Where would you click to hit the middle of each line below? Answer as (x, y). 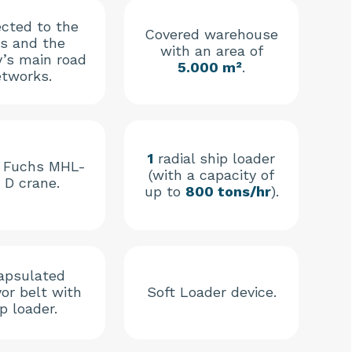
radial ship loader (214, 159)
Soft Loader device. (211, 292)
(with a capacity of (211, 175)
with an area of (211, 51)
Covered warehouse (211, 35)
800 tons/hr (228, 192)
